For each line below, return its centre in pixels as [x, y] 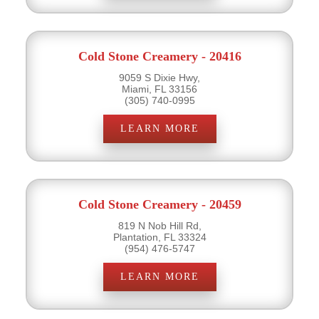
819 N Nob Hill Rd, [159, 225]
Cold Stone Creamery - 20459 [159, 204]
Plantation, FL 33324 [159, 237]
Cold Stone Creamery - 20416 [159, 56]
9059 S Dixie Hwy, [159, 77]
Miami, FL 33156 [159, 89]
